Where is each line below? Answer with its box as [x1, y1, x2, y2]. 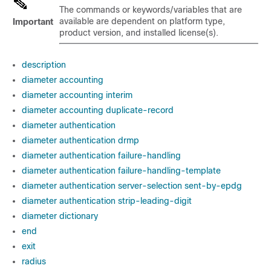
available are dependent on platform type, [59, 16, 225, 26]
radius [22, 256, 46, 266]
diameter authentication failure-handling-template [22, 166, 221, 175]
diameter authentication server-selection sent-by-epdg [22, 181, 242, 191]
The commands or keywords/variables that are [59, 5, 242, 15]
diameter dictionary [22, 211, 98, 221]
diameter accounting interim [22, 90, 132, 100]
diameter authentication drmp [22, 135, 139, 145]
